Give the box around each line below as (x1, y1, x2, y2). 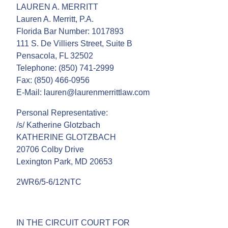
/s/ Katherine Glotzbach (16, 120, 100, 129)
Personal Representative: (16, 108, 108, 117)
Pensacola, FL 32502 (16, 51, 93, 60)
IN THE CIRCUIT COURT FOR (16, 218, 130, 227)
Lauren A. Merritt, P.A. (16, 14, 94, 23)
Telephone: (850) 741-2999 (16, 63, 114, 72)
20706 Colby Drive (16, 145, 84, 154)
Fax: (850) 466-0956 (16, 75, 90, 84)
